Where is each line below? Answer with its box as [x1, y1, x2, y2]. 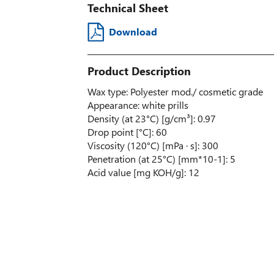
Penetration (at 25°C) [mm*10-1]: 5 [87, 152, 235, 165]
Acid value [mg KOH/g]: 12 [87, 165, 199, 179]
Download [108, 24, 157, 38]
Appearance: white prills [87, 98, 188, 111]
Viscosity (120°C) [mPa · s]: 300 [87, 138, 218, 152]
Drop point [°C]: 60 [87, 125, 167, 138]
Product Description [87, 63, 191, 78]
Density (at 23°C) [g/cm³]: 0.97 [87, 111, 216, 125]
